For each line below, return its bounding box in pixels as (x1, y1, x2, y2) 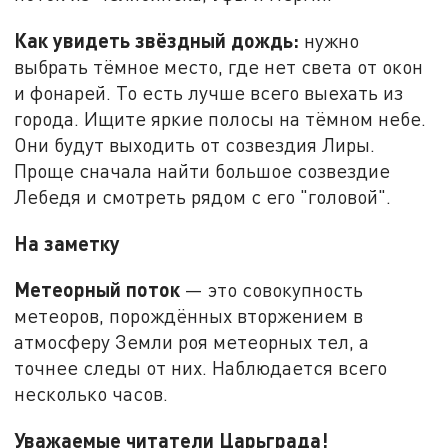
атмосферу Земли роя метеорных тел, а (14, 330, 370, 354)
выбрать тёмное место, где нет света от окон (14, 54, 424, 78)
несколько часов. (14, 382, 169, 406)
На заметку (14, 230, 121, 255)
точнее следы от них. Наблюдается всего (14, 356, 388, 380)
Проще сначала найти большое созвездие (14, 158, 391, 182)
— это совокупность (180, 278, 364, 302)
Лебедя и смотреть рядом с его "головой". (14, 184, 392, 208)
